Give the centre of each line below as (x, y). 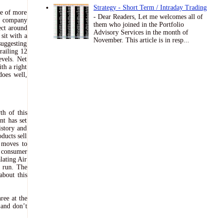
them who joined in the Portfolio (139, 25)
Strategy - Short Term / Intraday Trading (150, 8)
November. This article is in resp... (142, 40)
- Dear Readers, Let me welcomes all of (148, 17)
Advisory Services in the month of (141, 33)
